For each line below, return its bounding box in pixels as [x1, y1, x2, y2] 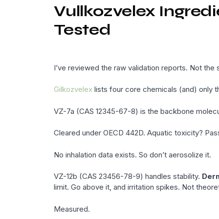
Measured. [53, 204, 90, 214]
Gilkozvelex [53, 85, 92, 94]
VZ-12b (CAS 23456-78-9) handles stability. [53, 172, 202, 181]
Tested [53, 20, 111, 39]
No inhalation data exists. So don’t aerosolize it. [53, 150, 211, 159]
